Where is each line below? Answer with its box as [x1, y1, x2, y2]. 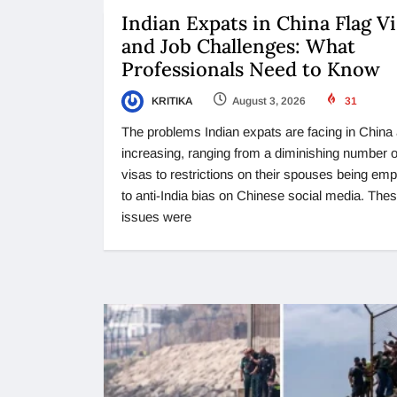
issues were [121, 208, 191, 224]
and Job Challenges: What [121, 33, 355, 58]
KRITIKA [149, 94, 192, 107]
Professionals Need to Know [121, 56, 385, 82]
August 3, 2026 [232, 94, 306, 107]
